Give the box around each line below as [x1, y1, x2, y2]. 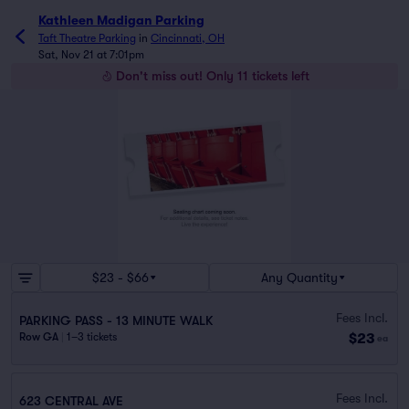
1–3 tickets [67, 330, 117, 343]
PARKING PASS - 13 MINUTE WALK [19, 313, 213, 328]
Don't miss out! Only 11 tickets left [116, 68, 309, 83]
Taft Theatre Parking [38, 32, 136, 45]
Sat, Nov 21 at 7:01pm [38, 48, 144, 61]
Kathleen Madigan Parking [38, 13, 204, 27]
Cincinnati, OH [151, 32, 225, 45]
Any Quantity [260, 269, 338, 285]
